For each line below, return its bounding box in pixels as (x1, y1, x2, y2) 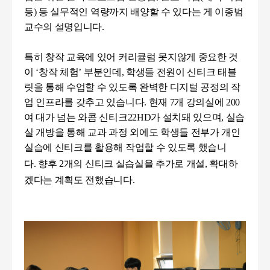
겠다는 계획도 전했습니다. (24, 175, 135, 185)
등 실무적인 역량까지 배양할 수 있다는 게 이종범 (39, 7, 243, 17)
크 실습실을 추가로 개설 (104, 159, 206, 169)
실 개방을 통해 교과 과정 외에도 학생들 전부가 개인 (24, 127, 240, 137)
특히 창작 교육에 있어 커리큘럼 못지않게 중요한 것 (24, 52, 239, 62)
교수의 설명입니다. (24, 22, 104, 32)
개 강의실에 (174, 97, 224, 107)
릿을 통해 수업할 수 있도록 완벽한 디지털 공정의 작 (24, 82, 240, 92)
